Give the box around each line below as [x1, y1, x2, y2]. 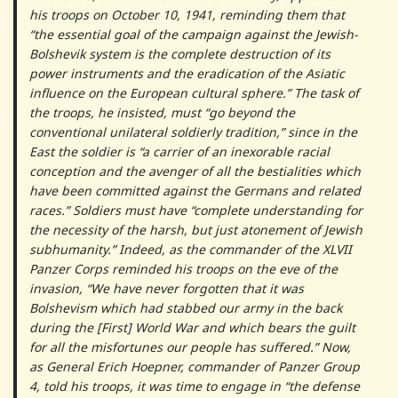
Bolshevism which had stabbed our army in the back [28, 299, 342, 317]
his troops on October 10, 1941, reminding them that [28, 6, 345, 24]
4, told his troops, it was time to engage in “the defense [28, 378, 360, 395]
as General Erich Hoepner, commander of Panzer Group [28, 358, 360, 376]
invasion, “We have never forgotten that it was [28, 280, 304, 298]
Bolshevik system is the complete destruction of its [28, 45, 330, 63]
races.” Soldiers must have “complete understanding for [28, 202, 362, 219]
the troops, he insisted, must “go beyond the [28, 104, 295, 122]
